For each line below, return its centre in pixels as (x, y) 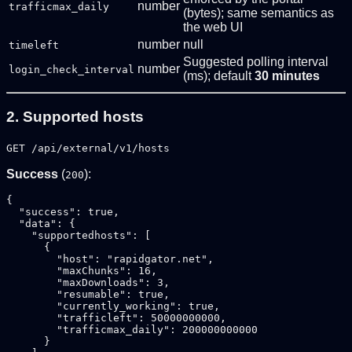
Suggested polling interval (256, 62)
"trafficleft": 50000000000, (116, 317)
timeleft (34, 46)
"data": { (41, 223)
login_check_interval (71, 70)
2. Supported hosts (75, 116)
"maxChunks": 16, (82, 270)
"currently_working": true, (113, 306)
